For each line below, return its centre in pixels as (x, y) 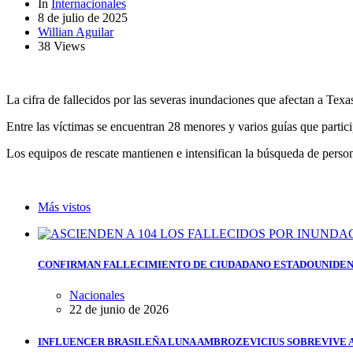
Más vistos (64, 206)
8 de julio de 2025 (83, 17)
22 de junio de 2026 (119, 310)
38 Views (61, 46)
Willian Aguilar (76, 32)
